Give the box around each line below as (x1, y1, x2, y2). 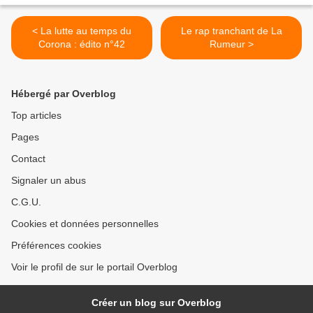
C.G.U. (11, 196, 41, 208)
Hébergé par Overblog (11, 87, 116, 99)
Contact (11, 152, 45, 164)
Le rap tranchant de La (180, 24, 282, 36)
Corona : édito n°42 (38, 38, 125, 50)
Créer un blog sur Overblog (92, 296, 221, 308)
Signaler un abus (11, 174, 86, 186)
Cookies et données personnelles (11, 217, 159, 229)
